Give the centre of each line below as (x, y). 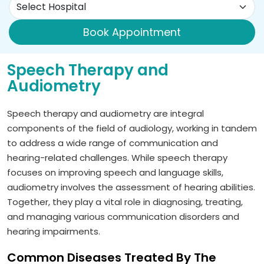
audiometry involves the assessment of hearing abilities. (131, 187)
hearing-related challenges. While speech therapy (117, 157)
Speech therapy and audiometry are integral (105, 113)
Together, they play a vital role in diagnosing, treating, (125, 202)
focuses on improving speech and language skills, (115, 172)
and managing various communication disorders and (123, 216)
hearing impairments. (54, 231)
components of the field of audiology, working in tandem (132, 128)
